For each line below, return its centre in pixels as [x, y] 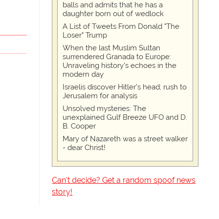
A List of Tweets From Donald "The [121, 26]
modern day [83, 74]
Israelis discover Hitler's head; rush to [125, 87]
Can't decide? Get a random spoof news [124, 180]
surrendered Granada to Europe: [117, 57]
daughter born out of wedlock [113, 14]
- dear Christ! [84, 148]
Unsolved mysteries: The [105, 109]
